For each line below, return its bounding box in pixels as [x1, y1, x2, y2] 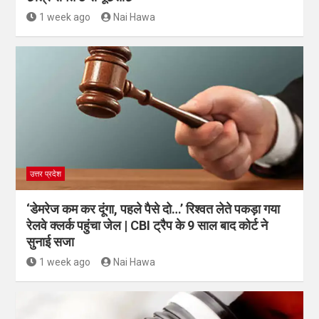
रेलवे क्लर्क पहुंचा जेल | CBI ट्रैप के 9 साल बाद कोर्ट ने [26, 218, 268, 234]
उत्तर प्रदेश [30, 169, 61, 179]
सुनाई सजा [26, 234, 74, 250]
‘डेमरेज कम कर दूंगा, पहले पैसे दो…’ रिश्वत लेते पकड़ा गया [26, 202, 280, 217]
